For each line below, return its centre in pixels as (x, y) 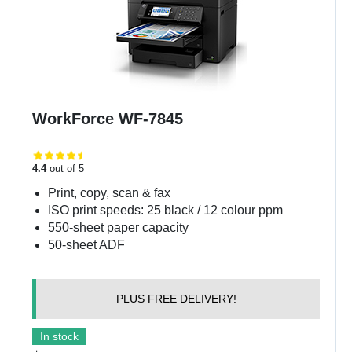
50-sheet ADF (86, 244)
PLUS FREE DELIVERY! (176, 298)
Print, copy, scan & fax (109, 192)
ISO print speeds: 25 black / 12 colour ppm (165, 210)
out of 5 (65, 168)
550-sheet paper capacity (118, 227)
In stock (59, 336)
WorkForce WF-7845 (108, 118)
